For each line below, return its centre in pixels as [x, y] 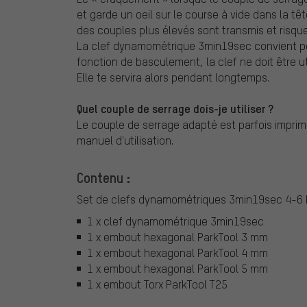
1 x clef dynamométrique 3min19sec [175, 221]
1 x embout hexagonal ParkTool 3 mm [177, 236]
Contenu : [103, 178]
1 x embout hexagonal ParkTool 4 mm [177, 252]
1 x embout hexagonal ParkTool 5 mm [177, 268]
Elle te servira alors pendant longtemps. [173, 77]
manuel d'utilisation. [125, 140]
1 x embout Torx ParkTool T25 [157, 284]
